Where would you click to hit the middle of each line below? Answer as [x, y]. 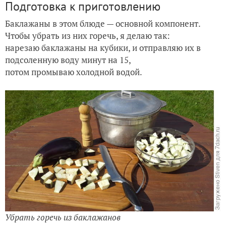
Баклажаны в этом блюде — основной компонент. [103, 23]
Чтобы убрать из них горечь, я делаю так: [88, 35]
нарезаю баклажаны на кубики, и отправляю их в [103, 47]
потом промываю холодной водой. [74, 72]
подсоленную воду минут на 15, [69, 60]
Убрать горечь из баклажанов [63, 217]
